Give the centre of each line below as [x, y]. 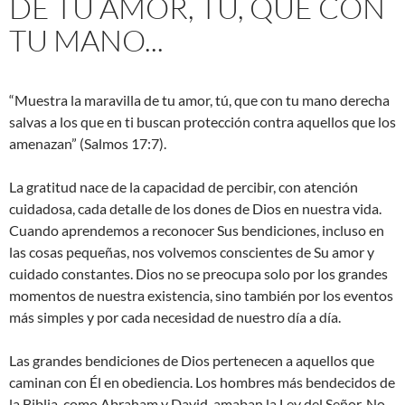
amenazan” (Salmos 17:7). [88, 144]
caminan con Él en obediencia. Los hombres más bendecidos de [202, 382]
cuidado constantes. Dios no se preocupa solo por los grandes [198, 274]
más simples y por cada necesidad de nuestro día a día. [175, 317]
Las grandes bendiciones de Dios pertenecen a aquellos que [192, 361]
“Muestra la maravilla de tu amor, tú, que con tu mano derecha [199, 100]
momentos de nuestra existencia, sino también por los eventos [201, 296]
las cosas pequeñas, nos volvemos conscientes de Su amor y [192, 252]
